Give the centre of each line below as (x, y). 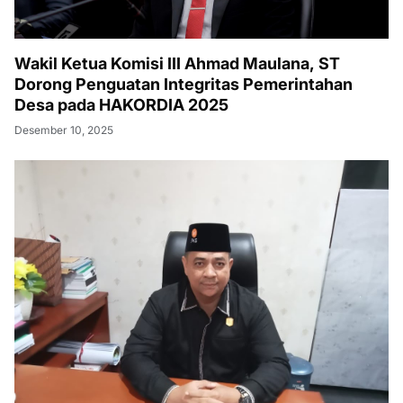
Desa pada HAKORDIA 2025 (121, 105)
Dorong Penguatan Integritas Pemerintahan (184, 84)
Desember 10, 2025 (64, 130)
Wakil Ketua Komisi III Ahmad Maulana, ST (177, 63)
